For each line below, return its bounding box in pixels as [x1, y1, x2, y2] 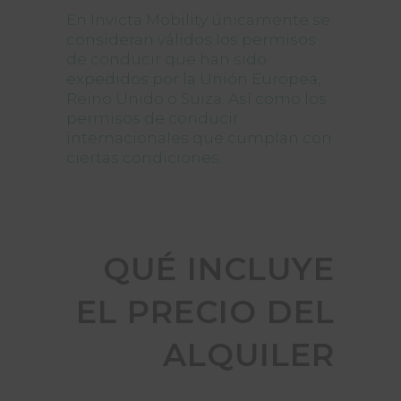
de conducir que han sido [66, 50, 267, 68]
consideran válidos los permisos [66, 30, 316, 48]
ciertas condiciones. [66, 149, 222, 166]
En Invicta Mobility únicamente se [66, 11, 330, 29]
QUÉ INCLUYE [103, 250, 335, 288]
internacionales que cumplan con [66, 129, 332, 147]
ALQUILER [163, 336, 335, 374]
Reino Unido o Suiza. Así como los [66, 90, 327, 107]
